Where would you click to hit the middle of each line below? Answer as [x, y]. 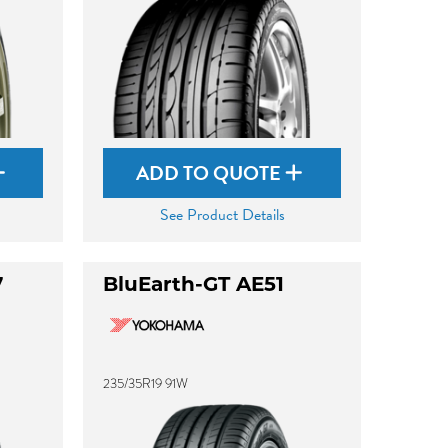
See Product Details [222, 215]
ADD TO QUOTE [211, 173]
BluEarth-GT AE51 [194, 286]
